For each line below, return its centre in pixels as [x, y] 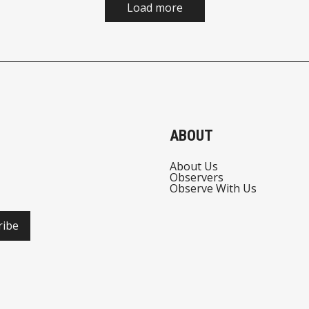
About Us [193, 166]
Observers [196, 177]
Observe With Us [213, 188]
